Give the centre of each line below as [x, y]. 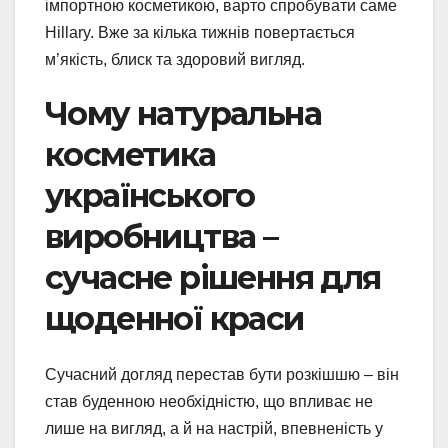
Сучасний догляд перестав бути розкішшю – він [222, 374]
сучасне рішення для [213, 277]
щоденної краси [174, 318]
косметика [130, 154]
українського [150, 195]
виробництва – [161, 236]
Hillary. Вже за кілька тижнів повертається [200, 32]
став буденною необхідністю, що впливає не [209, 401]
